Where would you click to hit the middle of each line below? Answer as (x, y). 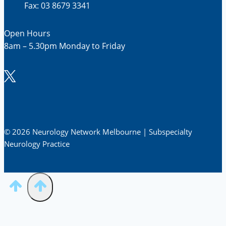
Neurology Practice (37, 144)
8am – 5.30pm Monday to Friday (65, 46)
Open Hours (27, 33)
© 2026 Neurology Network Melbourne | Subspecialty (98, 131)
